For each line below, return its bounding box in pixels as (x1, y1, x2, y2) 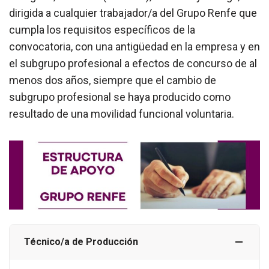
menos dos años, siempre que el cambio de (9, 74, 216, 86)
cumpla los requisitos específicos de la (9, 23, 195, 36)
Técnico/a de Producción (24, 236, 138, 248)
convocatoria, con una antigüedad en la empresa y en (9, 40, 260, 53)
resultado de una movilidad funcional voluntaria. (9, 107, 234, 120)
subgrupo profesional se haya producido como (9, 91, 231, 103)
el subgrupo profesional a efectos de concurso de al (9, 57, 257, 70)
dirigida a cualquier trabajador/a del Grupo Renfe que (9, 7, 257, 19)
